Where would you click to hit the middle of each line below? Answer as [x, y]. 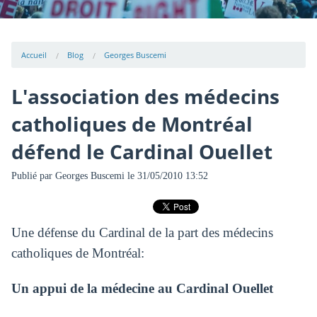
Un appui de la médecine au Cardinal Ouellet [142, 288]
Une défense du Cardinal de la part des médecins [142, 232]
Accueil [34, 54]
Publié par [33, 176]
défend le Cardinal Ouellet [142, 151]
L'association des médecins [145, 96]
